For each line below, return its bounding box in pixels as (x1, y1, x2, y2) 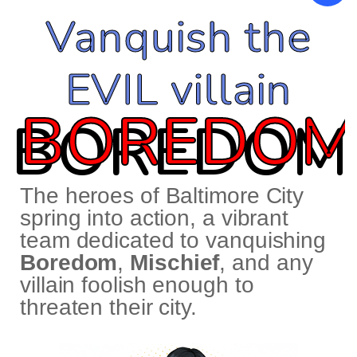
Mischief (130, 250, 220, 276)
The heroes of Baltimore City (20, 183, 304, 209)
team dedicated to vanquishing (20, 228, 327, 253)
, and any (219, 250, 313, 276)
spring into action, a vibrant (20, 206, 289, 231)
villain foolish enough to (20, 273, 254, 298)
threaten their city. (20, 295, 197, 320)
